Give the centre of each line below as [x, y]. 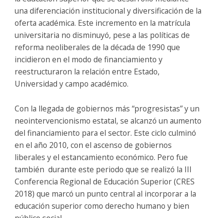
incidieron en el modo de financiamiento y [89, 59]
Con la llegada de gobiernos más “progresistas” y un [107, 108]
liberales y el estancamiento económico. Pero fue [101, 157]
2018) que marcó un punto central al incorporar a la [105, 193]
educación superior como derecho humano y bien [102, 206]
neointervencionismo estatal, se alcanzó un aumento [108, 120]
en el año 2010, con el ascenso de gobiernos [93, 145]
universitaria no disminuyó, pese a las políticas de [102, 35]
